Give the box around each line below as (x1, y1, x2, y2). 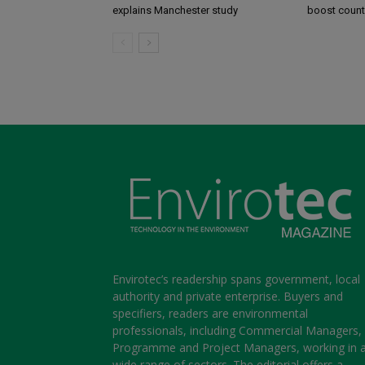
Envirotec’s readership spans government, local (112, 270, 360, 287)
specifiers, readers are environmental (112, 305, 308, 321)
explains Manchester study (112, 3, 238, 16)
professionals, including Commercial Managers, (112, 322, 362, 338)
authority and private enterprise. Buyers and (112, 288, 343, 304)
